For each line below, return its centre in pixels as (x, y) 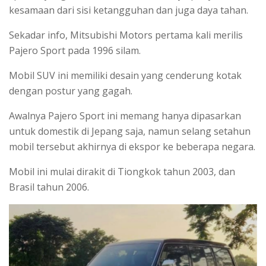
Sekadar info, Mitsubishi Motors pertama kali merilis (126, 35)
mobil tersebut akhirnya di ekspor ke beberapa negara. (132, 147)
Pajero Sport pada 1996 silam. (75, 51)
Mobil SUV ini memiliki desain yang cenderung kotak (125, 76)
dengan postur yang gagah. (71, 91)
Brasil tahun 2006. (49, 187)
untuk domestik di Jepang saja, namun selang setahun (130, 132)
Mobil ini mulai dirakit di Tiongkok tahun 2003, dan (122, 172)
